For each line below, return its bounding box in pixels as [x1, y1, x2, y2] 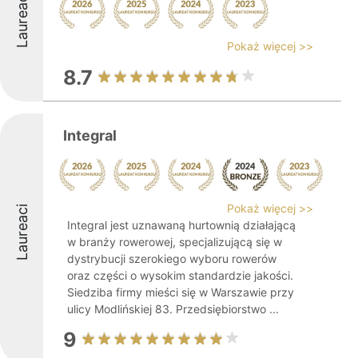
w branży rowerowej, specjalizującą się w [67, 235, 282, 249]
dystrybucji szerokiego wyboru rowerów [67, 252, 276, 265]
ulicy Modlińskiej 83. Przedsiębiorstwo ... [67, 302, 279, 316]
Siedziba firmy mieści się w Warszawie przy [67, 285, 294, 299]
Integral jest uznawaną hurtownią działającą [67, 218, 296, 232]
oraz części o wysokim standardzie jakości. [67, 268, 293, 282]
